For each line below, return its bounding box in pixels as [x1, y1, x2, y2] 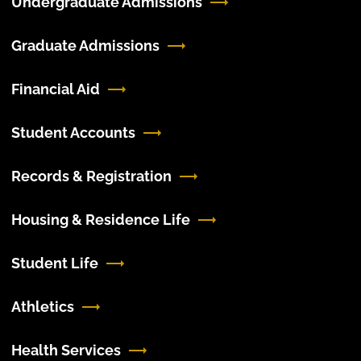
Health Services [10, 342, 121, 359]
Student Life [10, 255, 98, 272]
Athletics [10, 298, 74, 315]
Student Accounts [10, 124, 135, 141]
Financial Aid [10, 81, 100, 98]
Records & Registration [10, 168, 172, 185]
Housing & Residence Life [10, 211, 190, 228]
